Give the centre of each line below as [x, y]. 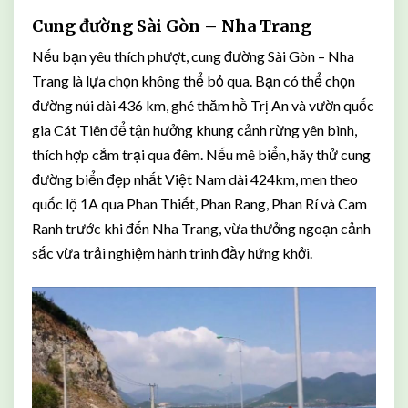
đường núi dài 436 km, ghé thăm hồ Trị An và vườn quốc [203, 105]
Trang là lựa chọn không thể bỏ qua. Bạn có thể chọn [194, 81]
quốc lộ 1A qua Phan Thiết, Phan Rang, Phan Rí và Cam [199, 204]
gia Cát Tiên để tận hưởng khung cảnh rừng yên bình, [194, 130]
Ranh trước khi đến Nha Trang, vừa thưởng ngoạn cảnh [201, 228]
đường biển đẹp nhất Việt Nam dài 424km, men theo [195, 179]
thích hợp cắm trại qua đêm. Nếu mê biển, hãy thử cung [201, 154]
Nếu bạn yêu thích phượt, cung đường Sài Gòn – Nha [193, 56]
